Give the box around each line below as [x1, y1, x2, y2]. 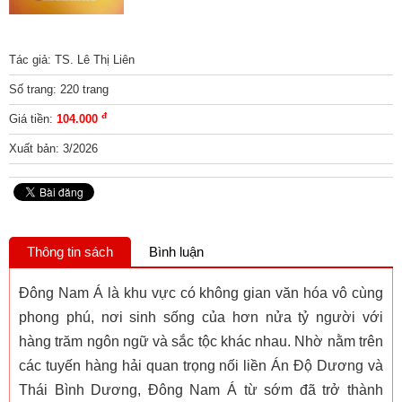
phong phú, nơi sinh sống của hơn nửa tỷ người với [19, 310, 383, 326]
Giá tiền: [9, 112, 57, 127]
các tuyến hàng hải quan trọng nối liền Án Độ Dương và [19, 358, 383, 374]
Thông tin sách [27, 244, 113, 260]
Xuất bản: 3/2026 [9, 142, 98, 156]
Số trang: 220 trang [9, 83, 109, 97]
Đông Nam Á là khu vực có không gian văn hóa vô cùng [19, 285, 383, 301]
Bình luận [149, 244, 204, 260]
